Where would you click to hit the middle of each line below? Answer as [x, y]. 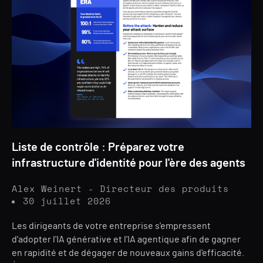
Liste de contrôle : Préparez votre [98, 147]
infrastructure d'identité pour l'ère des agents [129, 163]
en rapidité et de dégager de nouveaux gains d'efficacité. [128, 253]
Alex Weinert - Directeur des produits [120, 189]
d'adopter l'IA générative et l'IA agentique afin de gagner [126, 240]
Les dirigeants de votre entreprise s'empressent [111, 226]
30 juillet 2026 [67, 202]
